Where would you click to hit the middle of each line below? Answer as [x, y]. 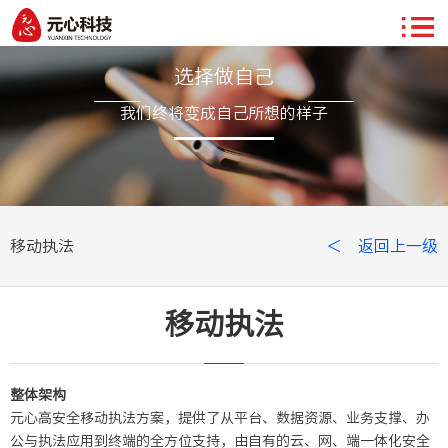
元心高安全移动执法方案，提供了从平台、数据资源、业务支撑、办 [220, 418]
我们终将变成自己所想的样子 [224, 113]
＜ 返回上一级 [382, 246]
